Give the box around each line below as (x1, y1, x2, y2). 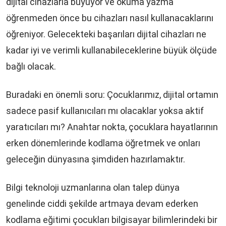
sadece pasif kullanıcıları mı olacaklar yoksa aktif (6, 105, 204, 117)
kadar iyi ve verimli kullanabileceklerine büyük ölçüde (6, 45, 217, 56)
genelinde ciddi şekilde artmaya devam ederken (6, 198, 198, 209)
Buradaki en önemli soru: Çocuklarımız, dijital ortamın (6, 89, 218, 100)
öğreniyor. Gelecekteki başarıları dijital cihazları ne (6, 29, 206, 40)
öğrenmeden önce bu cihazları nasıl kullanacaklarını (6, 13, 213, 24)
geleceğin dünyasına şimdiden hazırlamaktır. (6, 154, 191, 165)
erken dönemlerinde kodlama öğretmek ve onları (6, 138, 200, 149)
